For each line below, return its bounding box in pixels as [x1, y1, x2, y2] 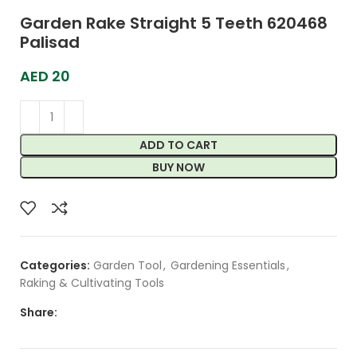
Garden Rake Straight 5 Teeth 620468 [20, 12, 328, 35]
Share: [20, 304, 57, 321]
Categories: [20, 257, 90, 274]
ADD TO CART [139, 137, 218, 154]
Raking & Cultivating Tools [20, 275, 164, 292]
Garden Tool [93, 257, 162, 274]
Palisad [20, 31, 80, 54]
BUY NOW [152, 159, 205, 176]
